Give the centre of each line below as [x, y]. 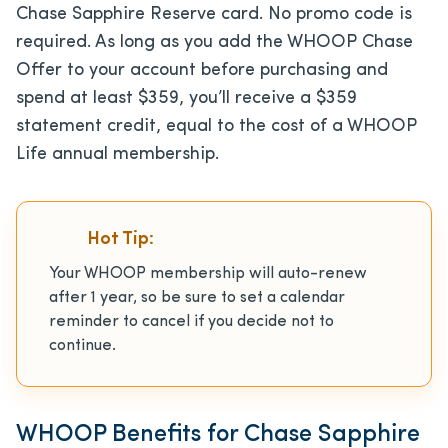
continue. [82, 345]
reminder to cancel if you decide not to [191, 321]
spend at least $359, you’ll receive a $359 [186, 98]
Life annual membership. [117, 154]
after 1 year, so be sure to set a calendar [197, 297]
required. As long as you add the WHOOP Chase [214, 42]
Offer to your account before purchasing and [202, 70]
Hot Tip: [120, 240]
